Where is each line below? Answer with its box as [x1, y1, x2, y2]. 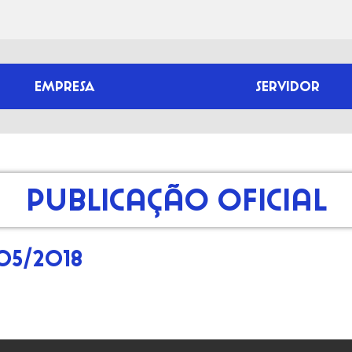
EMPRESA [35, 79, 95, 93]
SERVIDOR [255, 79, 320, 93]
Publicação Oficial [25, 184, 327, 215]
